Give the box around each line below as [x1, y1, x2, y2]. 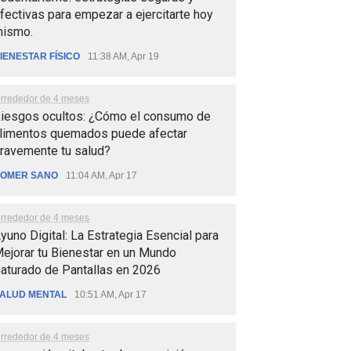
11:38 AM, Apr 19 [88, 50, 159, 62]
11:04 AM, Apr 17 [66, 169, 137, 181]
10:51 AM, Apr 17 [74, 288, 147, 300]
